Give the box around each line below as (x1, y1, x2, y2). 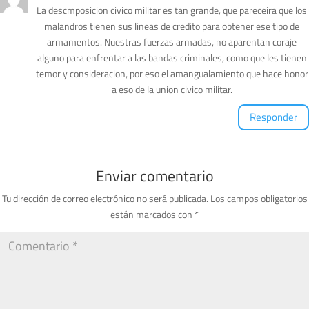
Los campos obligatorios (210, 190, 308, 206)
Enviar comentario (95, 163, 214, 188)
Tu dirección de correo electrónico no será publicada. (1, 190, 208, 206)
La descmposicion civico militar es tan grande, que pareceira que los (37, 2, 307, 17)
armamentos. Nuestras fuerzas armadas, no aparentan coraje (47, 34, 297, 49)
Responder (250, 109, 297, 126)
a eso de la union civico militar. (111, 81, 232, 97)
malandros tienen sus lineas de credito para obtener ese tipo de (44, 18, 299, 33)
